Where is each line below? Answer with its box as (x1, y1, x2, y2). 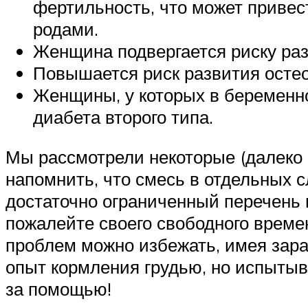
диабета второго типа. (33, 105, 213, 128)
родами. (33, 17, 98, 40)
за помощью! (5, 277, 111, 300)
